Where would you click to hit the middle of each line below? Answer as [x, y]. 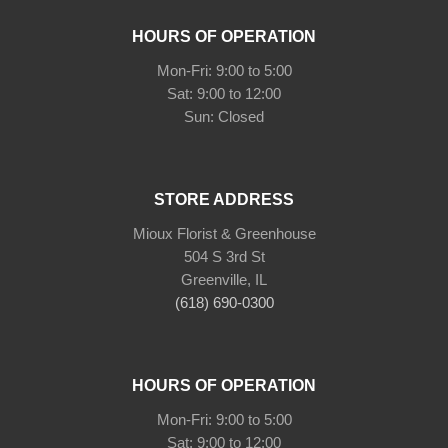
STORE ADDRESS [224, 199]
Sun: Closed [224, 116]
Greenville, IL [224, 279]
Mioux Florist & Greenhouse [224, 233]
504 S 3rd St [224, 256]
